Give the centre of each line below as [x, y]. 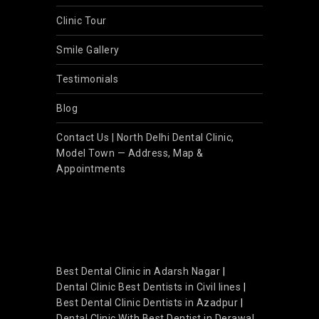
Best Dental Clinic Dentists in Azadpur [147, 303]
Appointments [91, 169]
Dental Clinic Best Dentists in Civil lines [148, 287]
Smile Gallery [88, 50]
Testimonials [87, 79]
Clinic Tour [82, 21]
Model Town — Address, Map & [130, 153]
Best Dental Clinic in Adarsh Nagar [138, 271]
